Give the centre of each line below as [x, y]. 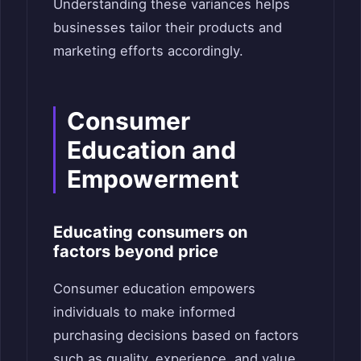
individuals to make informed [144, 311]
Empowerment [153, 178]
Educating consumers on [150, 232]
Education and [151, 149]
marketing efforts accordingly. [148, 50]
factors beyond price [136, 251]
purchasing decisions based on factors [176, 335]
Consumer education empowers [154, 288]
